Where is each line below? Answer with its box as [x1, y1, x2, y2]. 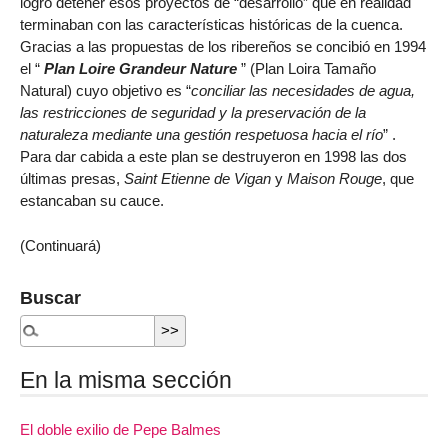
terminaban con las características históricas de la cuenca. [20, 15, 403, 33]
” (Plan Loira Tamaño [241, 59, 376, 77]
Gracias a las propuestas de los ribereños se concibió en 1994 [20, 37, 426, 55]
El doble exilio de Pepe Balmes [20, 421, 221, 439]
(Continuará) [20, 236, 101, 254]
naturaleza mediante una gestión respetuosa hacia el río [20, 125, 383, 143]
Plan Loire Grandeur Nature [44, 59, 237, 77]
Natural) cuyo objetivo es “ [20, 81, 191, 99]
